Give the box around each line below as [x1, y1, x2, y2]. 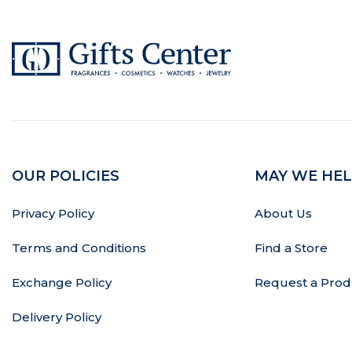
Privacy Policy [12, 206, 94, 221]
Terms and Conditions [12, 240, 146, 255]
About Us [255, 206, 313, 221]
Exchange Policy [12, 275, 112, 290]
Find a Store [255, 240, 328, 255]
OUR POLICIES [12, 167, 119, 185]
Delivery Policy [12, 310, 101, 324]
